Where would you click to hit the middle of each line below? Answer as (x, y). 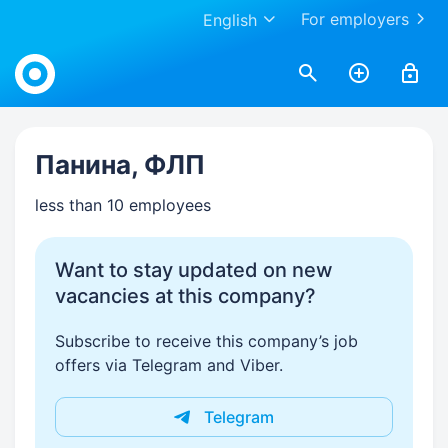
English (230, 20)
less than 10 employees (123, 205)
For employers (355, 19)
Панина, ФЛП (120, 164)
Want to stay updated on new (194, 270)
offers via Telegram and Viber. (169, 365)
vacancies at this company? (185, 296)
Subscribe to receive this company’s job (206, 341)
